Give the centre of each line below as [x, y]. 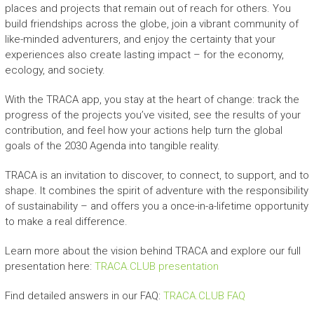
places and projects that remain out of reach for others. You [148, 8]
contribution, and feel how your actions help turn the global [143, 130]
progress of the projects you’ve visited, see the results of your [152, 115]
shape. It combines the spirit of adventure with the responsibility [156, 190]
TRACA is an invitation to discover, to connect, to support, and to [157, 175]
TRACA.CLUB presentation [156, 266]
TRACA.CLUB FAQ [204, 295]
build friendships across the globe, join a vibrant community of [151, 23]
